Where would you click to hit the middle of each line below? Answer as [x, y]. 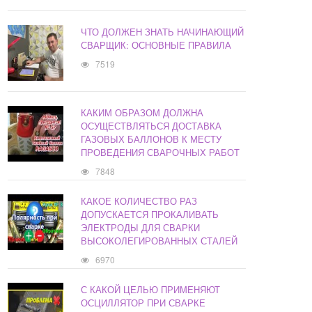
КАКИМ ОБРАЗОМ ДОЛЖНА [142, 113]
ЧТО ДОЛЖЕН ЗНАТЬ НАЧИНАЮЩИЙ [163, 32]
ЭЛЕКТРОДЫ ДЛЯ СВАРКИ [141, 228]
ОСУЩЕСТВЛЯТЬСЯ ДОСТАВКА [151, 126]
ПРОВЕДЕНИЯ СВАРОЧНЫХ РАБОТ [161, 153]
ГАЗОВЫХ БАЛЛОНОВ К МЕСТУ [151, 139]
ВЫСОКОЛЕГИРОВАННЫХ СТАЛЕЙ [159, 241]
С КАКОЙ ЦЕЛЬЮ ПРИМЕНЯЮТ [151, 290]
